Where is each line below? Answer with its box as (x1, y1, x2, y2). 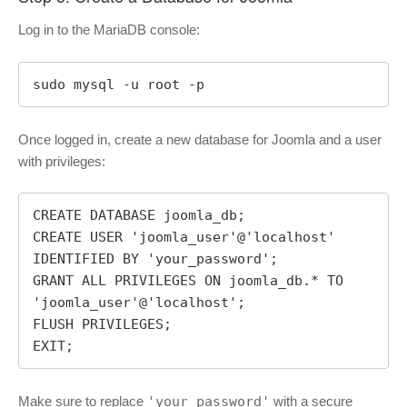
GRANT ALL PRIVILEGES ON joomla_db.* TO (33, 273, 343, 290)
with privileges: (18, 153, 105, 169)
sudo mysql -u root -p (33, 75, 204, 93)
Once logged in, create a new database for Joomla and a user (18, 131, 382, 147)
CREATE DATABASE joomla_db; (33, 207, 245, 224)
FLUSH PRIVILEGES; (33, 316, 172, 333)
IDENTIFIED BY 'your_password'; (33, 251, 278, 268)
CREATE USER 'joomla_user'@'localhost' (33, 229, 335, 246)
